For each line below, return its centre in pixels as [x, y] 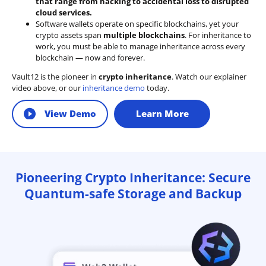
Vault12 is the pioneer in [55, 76]
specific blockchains [171, 23]
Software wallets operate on [85, 23]
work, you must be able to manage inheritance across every [140, 46]
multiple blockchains [144, 35]
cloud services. [64, 12]
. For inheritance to [218, 35]
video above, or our [47, 88]
